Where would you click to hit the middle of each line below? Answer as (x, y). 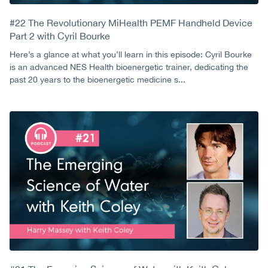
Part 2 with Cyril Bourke (60, 36)
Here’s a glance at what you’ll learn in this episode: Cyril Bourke (131, 54)
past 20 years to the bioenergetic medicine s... (98, 79)
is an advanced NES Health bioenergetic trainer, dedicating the (129, 67)
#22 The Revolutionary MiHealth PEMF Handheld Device (131, 22)
